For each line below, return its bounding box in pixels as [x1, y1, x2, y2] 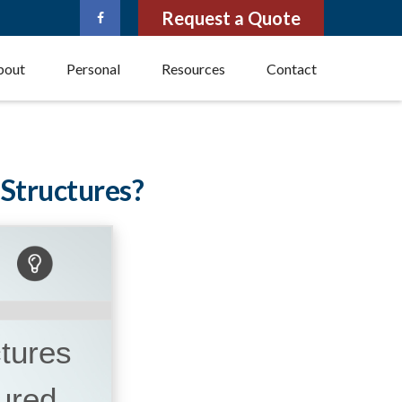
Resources [162, 59, 225, 77]
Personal [66, 59, 120, 77]
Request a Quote [162, 7, 301, 29]
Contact [267, 59, 317, 77]
